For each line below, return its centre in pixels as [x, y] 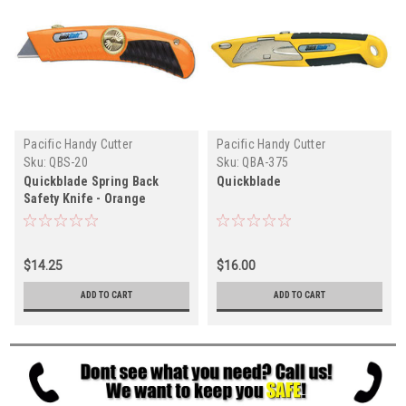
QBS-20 [68, 162]
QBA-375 [265, 162]
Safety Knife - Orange [85, 198]
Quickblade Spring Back [92, 181]
